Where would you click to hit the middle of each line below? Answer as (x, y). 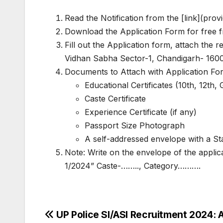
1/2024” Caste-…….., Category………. (133, 166)
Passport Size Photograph (135, 126)
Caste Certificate (115, 99)
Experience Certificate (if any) (141, 112)
